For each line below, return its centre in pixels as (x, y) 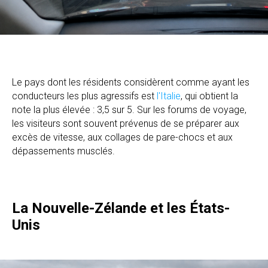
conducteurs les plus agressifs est (84, 96)
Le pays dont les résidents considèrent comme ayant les (131, 82)
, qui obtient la (209, 96)
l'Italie (169, 96)
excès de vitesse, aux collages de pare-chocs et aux (122, 137)
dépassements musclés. (63, 151)
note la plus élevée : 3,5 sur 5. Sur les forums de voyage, (129, 109)
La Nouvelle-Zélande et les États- (121, 208)
